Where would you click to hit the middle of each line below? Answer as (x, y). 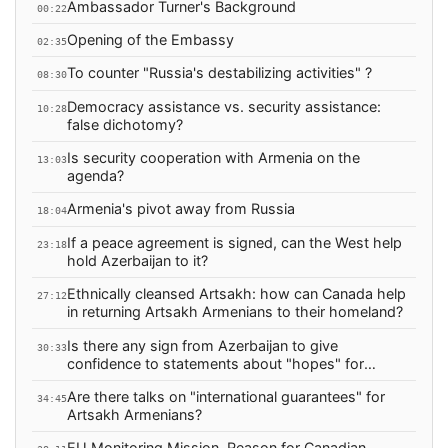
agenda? (95, 176)
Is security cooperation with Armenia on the (213, 158)
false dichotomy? (124, 124)
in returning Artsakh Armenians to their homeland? (234, 312)
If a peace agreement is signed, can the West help (234, 242)
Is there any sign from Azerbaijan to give (202, 345)
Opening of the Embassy (150, 39)
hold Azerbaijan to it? (137, 260)
